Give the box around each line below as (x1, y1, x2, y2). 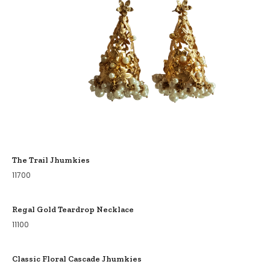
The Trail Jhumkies (12, 154, 90, 165)
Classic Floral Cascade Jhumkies (12, 253, 142, 263)
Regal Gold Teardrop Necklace (12, 204, 134, 214)
